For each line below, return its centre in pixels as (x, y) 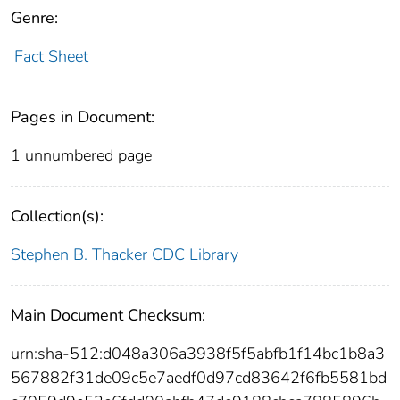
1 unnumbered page (81, 155)
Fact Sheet (51, 56)
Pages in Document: (83, 117)
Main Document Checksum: (108, 315)
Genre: (34, 17)
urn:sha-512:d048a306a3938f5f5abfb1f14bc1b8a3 (198, 353)
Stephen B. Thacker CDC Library (125, 254)
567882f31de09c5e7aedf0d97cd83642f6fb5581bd (199, 377)
